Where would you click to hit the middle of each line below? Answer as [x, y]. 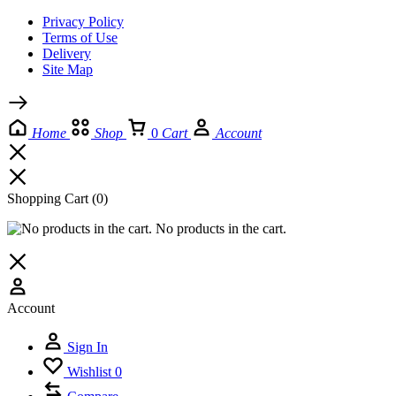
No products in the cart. [219, 228]
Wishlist [89, 371]
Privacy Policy [83, 21]
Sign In [88, 346]
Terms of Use [80, 37]
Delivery [67, 53]
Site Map [68, 69]
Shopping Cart [49, 198]
